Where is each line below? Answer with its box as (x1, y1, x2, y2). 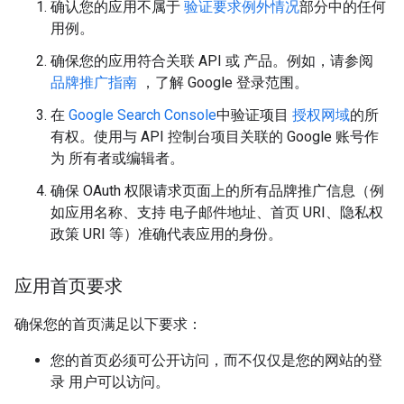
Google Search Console (69, 106, 216, 124)
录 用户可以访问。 (50, 373, 170, 391)
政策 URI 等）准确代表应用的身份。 (50, 225, 282, 243)
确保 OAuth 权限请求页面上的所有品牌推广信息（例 (50, 182, 384, 200)
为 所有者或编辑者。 (50, 150, 184, 168)
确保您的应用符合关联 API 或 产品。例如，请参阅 (50, 52, 373, 70)
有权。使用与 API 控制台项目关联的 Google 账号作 (50, 128, 379, 146)
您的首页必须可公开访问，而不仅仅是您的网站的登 (50, 352, 382, 370)
